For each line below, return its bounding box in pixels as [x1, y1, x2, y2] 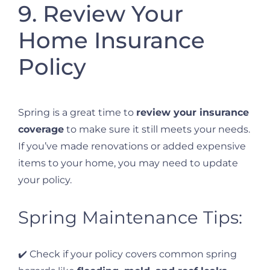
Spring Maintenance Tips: [18, 206, 242, 228]
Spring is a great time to [18, 107, 136, 119]
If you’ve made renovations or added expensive [18, 140, 246, 152]
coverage [18, 124, 64, 136]
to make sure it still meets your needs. [64, 124, 250, 136]
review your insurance [136, 107, 249, 119]
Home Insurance [18, 26, 205, 54]
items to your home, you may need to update [18, 157, 238, 169]
